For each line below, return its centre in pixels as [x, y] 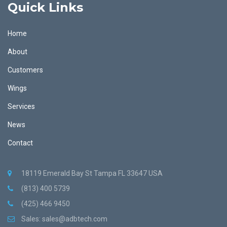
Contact [20, 143]
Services [21, 106]
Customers [25, 70]
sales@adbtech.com [75, 219]
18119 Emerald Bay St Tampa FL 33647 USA [92, 173]
